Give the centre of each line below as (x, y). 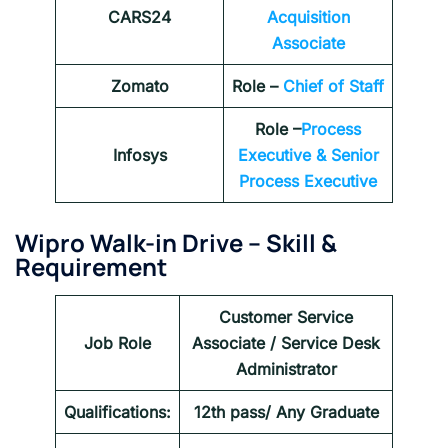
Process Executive (308, 180)
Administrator (286, 369)
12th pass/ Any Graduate (286, 412)
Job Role (117, 343)
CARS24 (139, 16)
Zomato (139, 85)
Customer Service (286, 317)
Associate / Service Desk (286, 343)
